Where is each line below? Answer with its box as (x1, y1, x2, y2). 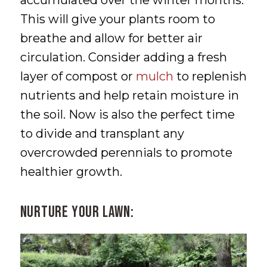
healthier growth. (20, 164, 122, 179)
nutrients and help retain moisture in (20, 88, 239, 103)
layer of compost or (20, 69, 136, 84)
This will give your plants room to (20, 12, 215, 27)
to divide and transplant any (20, 126, 184, 141)
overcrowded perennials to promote (20, 145, 232, 160)
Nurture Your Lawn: (20, 203, 134, 222)
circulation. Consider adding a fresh (20, 50, 227, 65)
